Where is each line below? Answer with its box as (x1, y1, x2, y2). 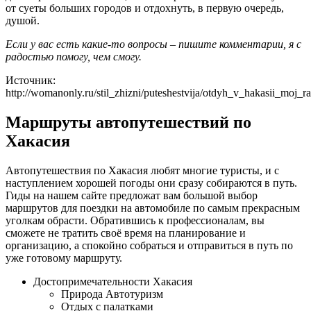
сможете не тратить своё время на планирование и (6, 226, 246, 239)
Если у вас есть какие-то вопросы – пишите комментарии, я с (6, 37, 301, 50)
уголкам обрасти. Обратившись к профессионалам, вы (6, 214, 264, 226)
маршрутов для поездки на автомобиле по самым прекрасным (6, 201, 300, 214)
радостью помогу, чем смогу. (6, 50, 142, 62)
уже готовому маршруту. (6, 251, 122, 264)
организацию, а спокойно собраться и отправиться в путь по (6, 239, 293, 251)
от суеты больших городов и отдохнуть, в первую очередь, (6, 1, 284, 14)
